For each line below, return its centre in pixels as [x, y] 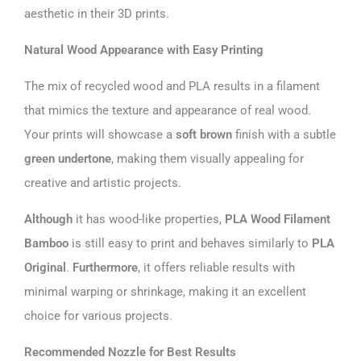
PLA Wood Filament [278, 219]
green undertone [68, 158]
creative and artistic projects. [103, 183]
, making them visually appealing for [207, 158]
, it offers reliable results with [216, 267]
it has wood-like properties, [149, 219]
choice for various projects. [98, 315]
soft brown [204, 134]
